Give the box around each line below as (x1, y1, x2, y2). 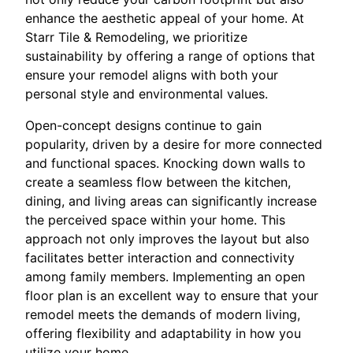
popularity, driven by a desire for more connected (25, 136, 322, 152)
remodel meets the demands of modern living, (25, 306, 300, 322)
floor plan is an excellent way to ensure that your (25, 287, 318, 303)
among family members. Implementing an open (25, 268, 305, 284)
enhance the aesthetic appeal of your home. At (25, 9, 304, 26)
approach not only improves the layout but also (25, 230, 310, 247)
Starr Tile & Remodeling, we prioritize (25, 28, 247, 45)
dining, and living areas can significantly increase (25, 192, 317, 209)
